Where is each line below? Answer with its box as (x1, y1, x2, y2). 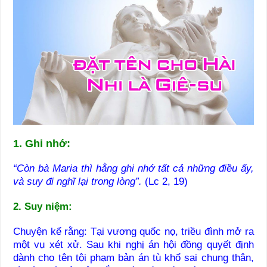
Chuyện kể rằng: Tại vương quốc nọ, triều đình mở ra (13, 225, 254, 237)
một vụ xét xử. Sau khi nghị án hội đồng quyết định (13, 238, 254, 250)
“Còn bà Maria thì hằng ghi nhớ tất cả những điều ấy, (13, 162, 254, 174)
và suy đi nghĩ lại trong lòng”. (13, 175, 142, 187)
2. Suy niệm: (13, 200, 73, 212)
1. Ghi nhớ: (13, 137, 71, 150)
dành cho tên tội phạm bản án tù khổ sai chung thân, (13, 252, 254, 263)
